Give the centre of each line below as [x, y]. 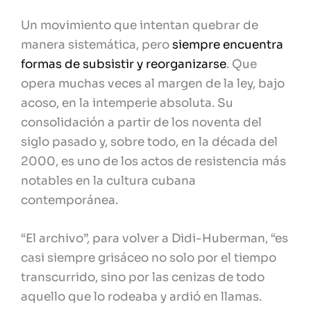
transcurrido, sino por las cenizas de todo [143, 278]
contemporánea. [69, 201]
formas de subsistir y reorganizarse [124, 65]
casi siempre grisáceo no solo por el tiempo [149, 258]
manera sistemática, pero [96, 45]
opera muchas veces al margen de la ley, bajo [153, 84]
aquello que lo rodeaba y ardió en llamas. [141, 297]
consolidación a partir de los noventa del [141, 123]
